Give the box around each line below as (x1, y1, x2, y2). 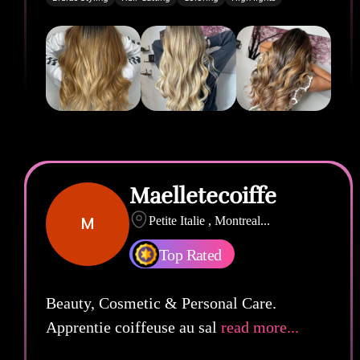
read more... (217, 317, 299, 336)
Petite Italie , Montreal (149, 213, 260, 227)
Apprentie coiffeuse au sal (46, 317, 217, 336)
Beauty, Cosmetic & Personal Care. (46, 293, 276, 312)
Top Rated (159, 245, 222, 264)
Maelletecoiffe (129, 182, 276, 210)
